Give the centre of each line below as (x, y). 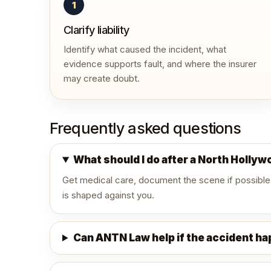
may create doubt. (102, 78)
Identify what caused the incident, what (145, 49)
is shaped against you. (108, 195)
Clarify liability (96, 30)
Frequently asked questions (145, 128)
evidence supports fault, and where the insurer (160, 64)
